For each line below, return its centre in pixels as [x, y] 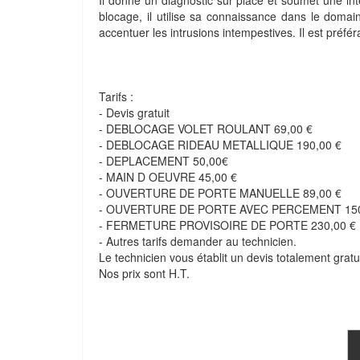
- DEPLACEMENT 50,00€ [164, 161]
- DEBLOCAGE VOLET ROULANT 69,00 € [206, 129]
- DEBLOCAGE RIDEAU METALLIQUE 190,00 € [220, 145]
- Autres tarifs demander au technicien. [198, 241]
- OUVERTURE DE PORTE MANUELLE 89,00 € [220, 193]
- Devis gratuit [134, 112]
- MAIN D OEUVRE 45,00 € [168, 177]
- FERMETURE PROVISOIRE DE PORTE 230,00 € [227, 225]
